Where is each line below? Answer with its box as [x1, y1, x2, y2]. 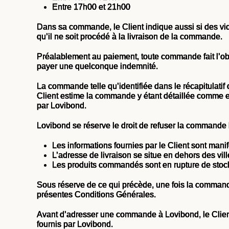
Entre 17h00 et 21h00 [52, 3, 130, 11]
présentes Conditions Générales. [37, 190, 156, 199]
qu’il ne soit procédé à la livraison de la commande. [37, 32, 222, 41]
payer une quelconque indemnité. [37, 62, 158, 71]
